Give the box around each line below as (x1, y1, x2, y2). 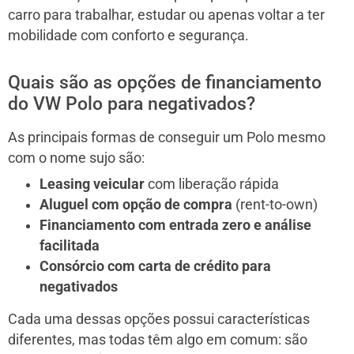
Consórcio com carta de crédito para (40, 258, 271, 274)
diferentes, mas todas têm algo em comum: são (8, 331, 307, 348)
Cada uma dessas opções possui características (8, 311, 310, 327)
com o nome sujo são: (8, 149, 145, 166)
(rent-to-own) (232, 196, 318, 213)
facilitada (40, 237, 100, 254)
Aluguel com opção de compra (40, 196, 232, 213)
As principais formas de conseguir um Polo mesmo (8, 129, 326, 145)
